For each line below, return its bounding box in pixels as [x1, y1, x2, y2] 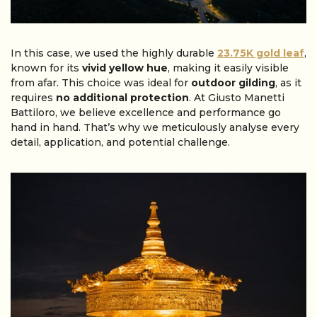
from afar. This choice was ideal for [11, 76, 191, 89]
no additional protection [56, 91, 189, 104]
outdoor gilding [191, 76, 275, 89]
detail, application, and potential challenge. [11, 135, 230, 149]
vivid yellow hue [82, 61, 168, 74]
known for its [11, 61, 82, 74]
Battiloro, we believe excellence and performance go [11, 105, 281, 119]
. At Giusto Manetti [189, 91, 284, 104]
